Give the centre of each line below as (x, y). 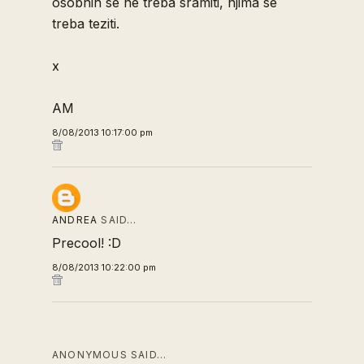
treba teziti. (86, 24)
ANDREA (75, 220)
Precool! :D (87, 243)
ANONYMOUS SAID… (109, 355)
